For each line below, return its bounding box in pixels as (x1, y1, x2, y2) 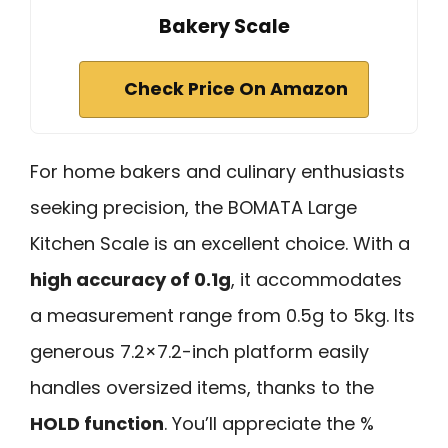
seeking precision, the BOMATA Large (30, 195, 357, 221)
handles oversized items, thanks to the (30, 375, 374, 401)
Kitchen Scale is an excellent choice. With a (30, 231, 410, 257)
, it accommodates (231, 267, 402, 293)
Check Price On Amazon (124, 77, 348, 102)
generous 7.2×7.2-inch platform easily (30, 339, 369, 365)
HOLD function (30, 411, 164, 437)
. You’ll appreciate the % (164, 411, 374, 437)
